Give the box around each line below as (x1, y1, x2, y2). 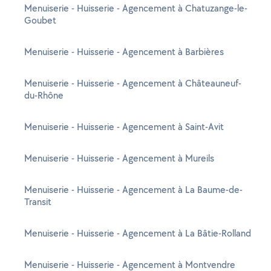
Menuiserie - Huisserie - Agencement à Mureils (24, 152, 214, 165)
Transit (24, 195, 51, 208)
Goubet (24, 14, 56, 27)
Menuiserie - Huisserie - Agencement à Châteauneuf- (24, 77, 241, 90)
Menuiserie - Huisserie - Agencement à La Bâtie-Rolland (24, 227, 251, 240)
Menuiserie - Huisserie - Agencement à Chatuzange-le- (24, 2, 247, 15)
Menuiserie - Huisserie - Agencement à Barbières (24, 45, 224, 58)
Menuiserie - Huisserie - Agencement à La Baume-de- (24, 183, 243, 196)
